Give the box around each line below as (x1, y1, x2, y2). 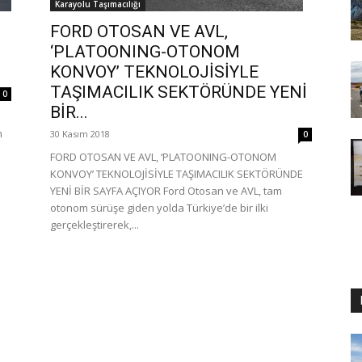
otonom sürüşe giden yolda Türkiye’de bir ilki (50, 200, 268, 215)
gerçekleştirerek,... (50, 217, 139, 232)
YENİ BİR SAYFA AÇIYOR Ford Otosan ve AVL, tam (50, 183, 282, 198)
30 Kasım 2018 (50, 127, 110, 140)
